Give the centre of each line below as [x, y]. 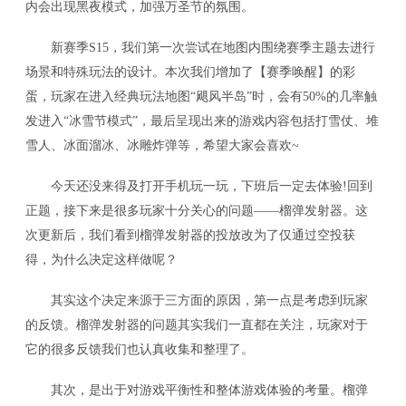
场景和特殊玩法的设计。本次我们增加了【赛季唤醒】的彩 [191, 72]
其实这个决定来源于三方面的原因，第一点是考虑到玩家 [197, 300]
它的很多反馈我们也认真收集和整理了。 [140, 349]
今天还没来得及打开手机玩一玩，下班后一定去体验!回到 [199, 186]
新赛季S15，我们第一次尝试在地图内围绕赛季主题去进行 [201, 48]
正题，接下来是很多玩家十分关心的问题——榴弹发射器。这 [197, 211]
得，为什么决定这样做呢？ [102, 260]
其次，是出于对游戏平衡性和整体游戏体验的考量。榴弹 [197, 390]
